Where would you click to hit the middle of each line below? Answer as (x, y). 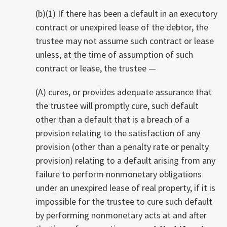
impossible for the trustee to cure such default (124, 201)
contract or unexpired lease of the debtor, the (122, 27)
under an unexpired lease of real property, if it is (125, 187)
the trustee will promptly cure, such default (117, 105)
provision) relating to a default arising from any (125, 160)
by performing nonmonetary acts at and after (121, 215)
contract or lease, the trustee (92, 68)
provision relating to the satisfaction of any (118, 133)
